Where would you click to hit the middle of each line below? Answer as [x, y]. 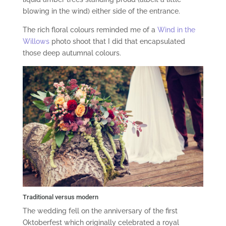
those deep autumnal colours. [72, 53]
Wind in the [176, 30]
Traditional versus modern [60, 197]
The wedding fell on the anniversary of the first [100, 211]
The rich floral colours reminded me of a [90, 30]
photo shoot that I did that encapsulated [117, 42]
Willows [36, 42]
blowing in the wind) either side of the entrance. [101, 11]
